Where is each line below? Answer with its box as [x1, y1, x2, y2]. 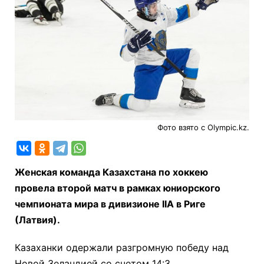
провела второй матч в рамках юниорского [15, 182, 220, 194]
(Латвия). [15, 214, 62, 226]
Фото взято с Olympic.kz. [157, 123, 249, 133]
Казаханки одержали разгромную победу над [15, 242, 229, 254]
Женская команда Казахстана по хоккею [15, 166, 208, 179]
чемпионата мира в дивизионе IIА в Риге [15, 198, 206, 210]
